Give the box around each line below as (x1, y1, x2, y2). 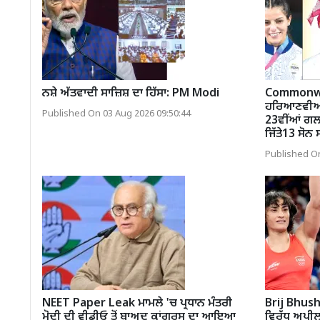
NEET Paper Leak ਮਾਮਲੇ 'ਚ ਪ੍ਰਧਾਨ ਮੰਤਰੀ (42, 296, 232, 311)
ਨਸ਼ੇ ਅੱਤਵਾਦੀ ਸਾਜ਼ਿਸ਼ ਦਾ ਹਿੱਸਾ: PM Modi (42, 86, 219, 101)
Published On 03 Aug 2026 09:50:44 (42, 108, 191, 120)
